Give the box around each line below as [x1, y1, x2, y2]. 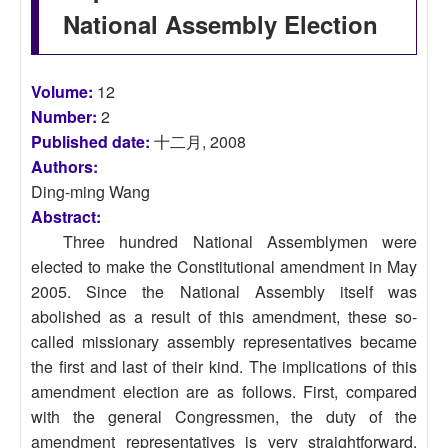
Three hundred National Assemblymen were [63, 230, 417, 253]
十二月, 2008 [154, 130, 246, 153]
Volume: [31, 80, 97, 103]
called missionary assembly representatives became [31, 330, 417, 353]
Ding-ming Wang [31, 180, 150, 203]
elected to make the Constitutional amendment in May [31, 255, 417, 278]
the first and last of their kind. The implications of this [31, 355, 417, 378]
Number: [31, 105, 101, 128]
